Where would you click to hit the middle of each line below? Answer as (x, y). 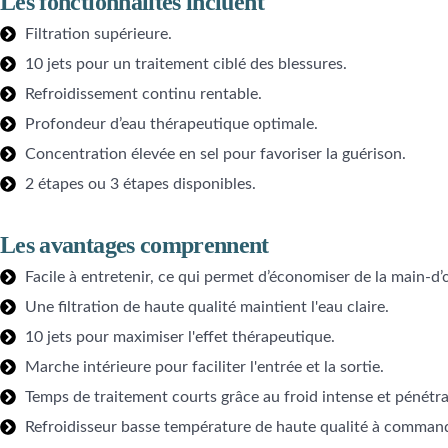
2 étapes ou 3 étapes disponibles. (140, 184)
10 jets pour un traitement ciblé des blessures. (186, 64)
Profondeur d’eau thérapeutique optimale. (171, 124)
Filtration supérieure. (98, 34)
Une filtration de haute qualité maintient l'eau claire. (207, 307)
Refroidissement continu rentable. (143, 94)
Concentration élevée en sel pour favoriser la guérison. (215, 154)
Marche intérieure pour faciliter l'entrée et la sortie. (204, 367)
